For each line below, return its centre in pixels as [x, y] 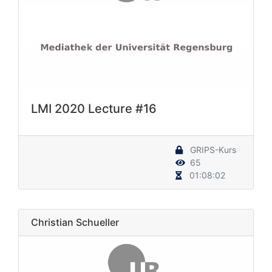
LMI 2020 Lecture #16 [94, 108]
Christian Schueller [75, 222]
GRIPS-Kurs [212, 149]
